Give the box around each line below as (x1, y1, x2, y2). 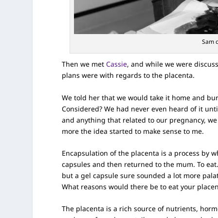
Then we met (62, 59, 107, 69)
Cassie (106, 59, 127, 69)
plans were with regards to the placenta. (62, 71, 195, 80)
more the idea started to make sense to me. (62, 126, 204, 136)
